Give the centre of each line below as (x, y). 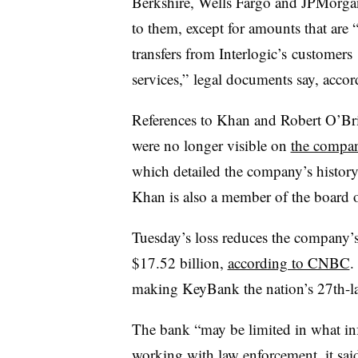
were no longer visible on (211, 145)
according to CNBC (288, 262)
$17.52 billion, (179, 262)
